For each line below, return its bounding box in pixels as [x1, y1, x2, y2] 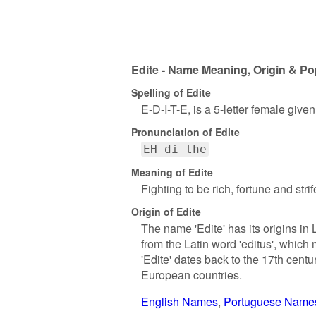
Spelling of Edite [131, 85, 211, 99]
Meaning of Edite [131, 164, 213, 179]
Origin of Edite [131, 204, 201, 219]
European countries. [141, 267, 242, 283]
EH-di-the [143, 142, 207, 156]
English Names [141, 293, 218, 310]
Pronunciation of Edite [131, 124, 240, 139]
